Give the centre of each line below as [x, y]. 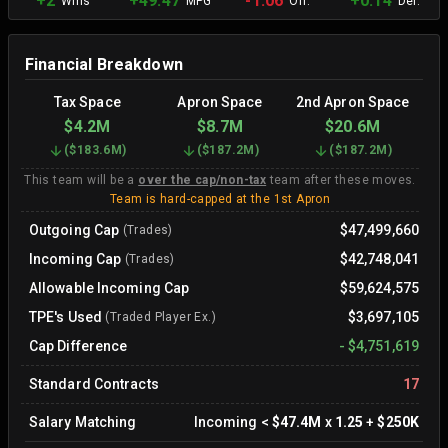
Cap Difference [78, 346]
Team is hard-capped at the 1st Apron [220, 199]
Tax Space [87, 102]
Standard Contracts [94, 384]
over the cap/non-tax [202, 180]
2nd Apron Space [352, 102]
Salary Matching [83, 422]
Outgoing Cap [74, 230]
